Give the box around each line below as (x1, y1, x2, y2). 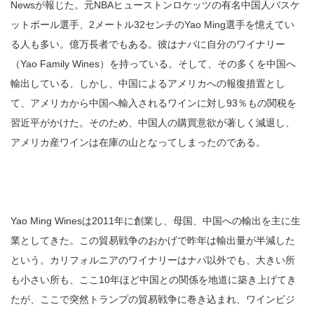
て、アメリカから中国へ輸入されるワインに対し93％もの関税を (11, 97, 296, 109)
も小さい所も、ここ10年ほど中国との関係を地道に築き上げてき (11, 274, 296, 286)
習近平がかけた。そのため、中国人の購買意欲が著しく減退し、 (11, 117, 295, 129)
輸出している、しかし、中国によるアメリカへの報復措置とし (11, 78, 285, 90)
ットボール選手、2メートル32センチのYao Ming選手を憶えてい (11, 19, 294, 31)
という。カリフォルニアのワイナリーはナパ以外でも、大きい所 (11, 254, 295, 266)
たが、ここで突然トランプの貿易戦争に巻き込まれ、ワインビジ (11, 294, 295, 306)
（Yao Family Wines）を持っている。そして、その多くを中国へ (11, 58, 296, 70)
